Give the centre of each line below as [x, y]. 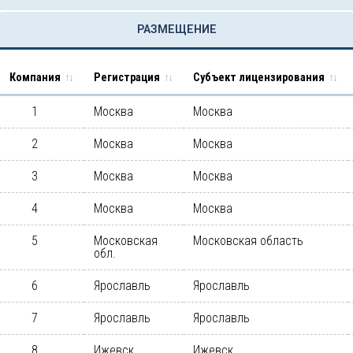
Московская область [248, 241]
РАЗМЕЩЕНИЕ [176, 29]
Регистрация [127, 78]
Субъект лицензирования [259, 78]
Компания [35, 78]
